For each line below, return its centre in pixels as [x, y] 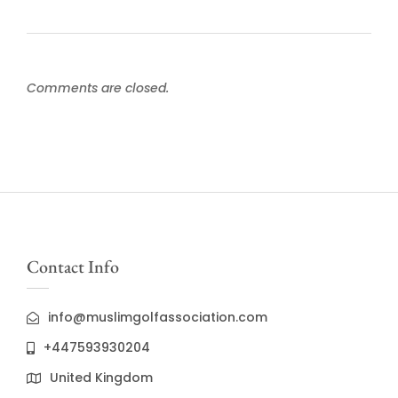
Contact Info [73, 266]
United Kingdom [101, 377]
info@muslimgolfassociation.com [158, 317]
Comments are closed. [98, 88]
